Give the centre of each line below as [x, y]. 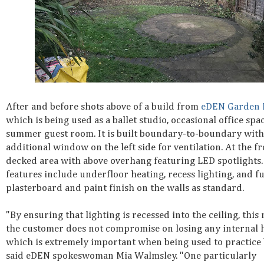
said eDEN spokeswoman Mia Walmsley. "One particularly [131, 256]
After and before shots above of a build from [103, 107]
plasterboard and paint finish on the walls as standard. [125, 188]
